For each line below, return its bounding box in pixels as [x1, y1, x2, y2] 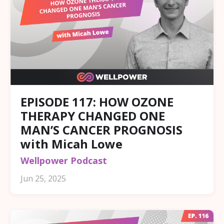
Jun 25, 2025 [20, 173, 66, 184]
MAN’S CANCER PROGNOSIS [20, 121, 182, 138]
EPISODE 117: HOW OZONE [20, 93, 173, 110]
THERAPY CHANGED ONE [20, 107, 165, 124]
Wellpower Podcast [20, 154, 107, 167]
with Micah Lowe [20, 135, 122, 152]
